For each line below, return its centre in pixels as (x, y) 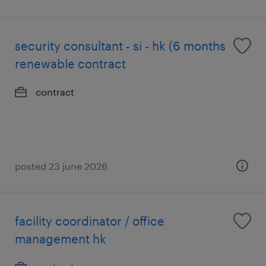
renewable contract (70, 64)
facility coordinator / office (90, 221)
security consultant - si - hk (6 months (120, 46)
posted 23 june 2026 (61, 166)
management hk (61, 239)
